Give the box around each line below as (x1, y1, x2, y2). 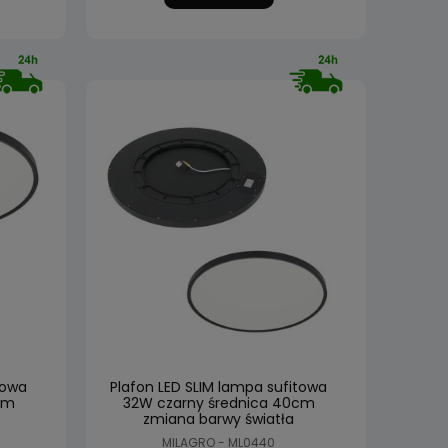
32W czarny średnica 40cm (122, 392, 315, 413)
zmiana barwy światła (143, 408, 294, 429)
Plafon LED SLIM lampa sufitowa (110, 376, 327, 397)
